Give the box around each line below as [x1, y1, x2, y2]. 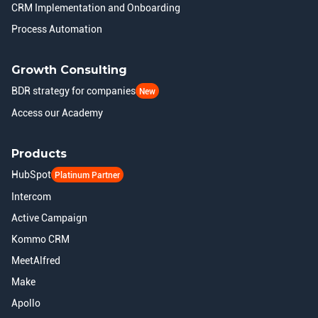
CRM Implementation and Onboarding [11, 1, 180, 13]
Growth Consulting [11, 62, 127, 77]
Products [11, 146, 67, 160]
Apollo [11, 297, 40, 309]
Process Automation [11, 23, 102, 35]
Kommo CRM [11, 233, 70, 245]
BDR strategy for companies [11, 84, 136, 97]
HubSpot [11, 168, 51, 180]
